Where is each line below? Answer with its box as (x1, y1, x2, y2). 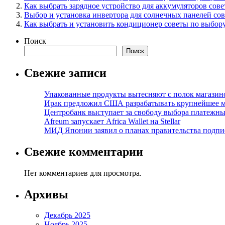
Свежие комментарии (24, 145, 143, 158)
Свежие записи (24, 66, 106, 79)
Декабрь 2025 (44, 211, 90, 220)
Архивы (24, 187, 68, 201)
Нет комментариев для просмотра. (24, 168, 142, 177)
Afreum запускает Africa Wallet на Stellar (44, 117, 180, 126)
